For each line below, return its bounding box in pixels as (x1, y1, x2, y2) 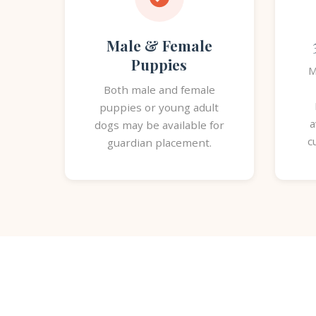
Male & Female (106, 35, 212, 55)
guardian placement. (107, 135, 212, 150)
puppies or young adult (99, 100, 219, 114)
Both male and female (103, 83, 215, 97)
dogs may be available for (94, 118, 224, 132)
